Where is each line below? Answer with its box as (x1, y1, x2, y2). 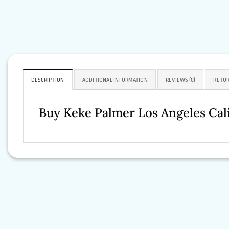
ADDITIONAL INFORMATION (82, 77, 148, 84)
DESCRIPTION (31, 77, 64, 84)
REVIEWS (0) (165, 77, 196, 84)
